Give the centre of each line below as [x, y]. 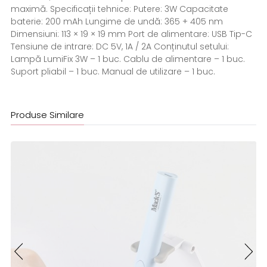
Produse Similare [47, 114]
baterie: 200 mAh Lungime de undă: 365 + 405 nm [117, 21]
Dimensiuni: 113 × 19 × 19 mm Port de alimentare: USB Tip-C [131, 34]
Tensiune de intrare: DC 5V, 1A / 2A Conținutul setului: [119, 46]
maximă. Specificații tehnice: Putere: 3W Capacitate [119, 9]
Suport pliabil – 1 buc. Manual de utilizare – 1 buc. [113, 71]
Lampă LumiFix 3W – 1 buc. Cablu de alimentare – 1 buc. [128, 59]
